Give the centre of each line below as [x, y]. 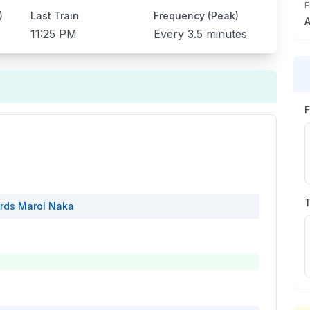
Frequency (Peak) [196, 16]
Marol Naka [46, 206]
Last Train [55, 16]
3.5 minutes [217, 34]
